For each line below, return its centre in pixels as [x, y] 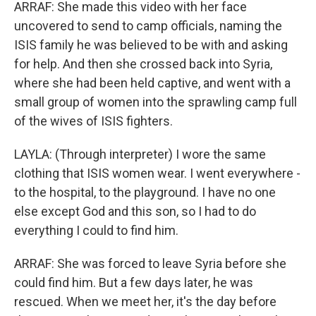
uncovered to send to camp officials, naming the [148, 26]
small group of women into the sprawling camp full [156, 102]
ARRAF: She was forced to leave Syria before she [150, 263]
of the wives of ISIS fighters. [93, 121]
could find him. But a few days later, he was [134, 282]
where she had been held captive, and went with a [152, 83]
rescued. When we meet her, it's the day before [145, 302]
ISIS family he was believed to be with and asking [151, 45]
